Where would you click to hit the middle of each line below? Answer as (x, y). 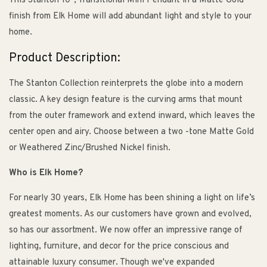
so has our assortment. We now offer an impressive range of (126, 231)
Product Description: (65, 58)
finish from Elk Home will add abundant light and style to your (130, 17)
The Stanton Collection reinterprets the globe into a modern (126, 84)
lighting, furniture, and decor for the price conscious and (119, 247)
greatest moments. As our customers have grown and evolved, (130, 215)
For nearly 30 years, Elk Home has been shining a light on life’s (132, 198)
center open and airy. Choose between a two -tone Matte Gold (131, 132)
